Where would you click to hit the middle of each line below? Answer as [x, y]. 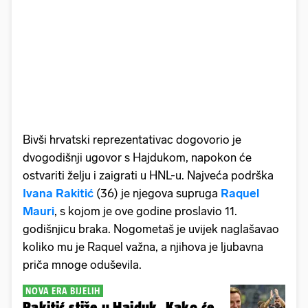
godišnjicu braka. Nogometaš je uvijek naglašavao [151, 229]
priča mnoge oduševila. [84, 264]
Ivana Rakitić [58, 193]
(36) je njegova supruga [157, 193]
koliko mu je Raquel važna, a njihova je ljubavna [143, 246]
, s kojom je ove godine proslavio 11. [146, 211]
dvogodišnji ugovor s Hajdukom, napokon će [137, 157]
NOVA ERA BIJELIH [63, 290]
